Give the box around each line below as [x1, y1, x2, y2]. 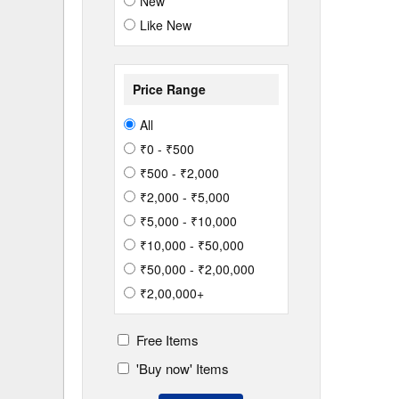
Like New [140, 16, 191, 34]
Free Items [129, 330, 199, 349]
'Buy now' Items [129, 359, 229, 378]
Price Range [133, 80, 206, 98]
